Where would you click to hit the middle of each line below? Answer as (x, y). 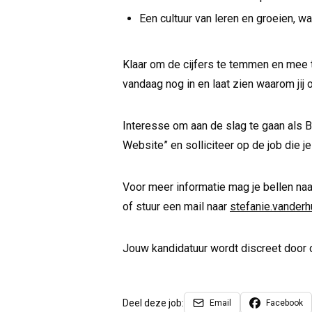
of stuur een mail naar (176, 207)
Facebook (284, 303)
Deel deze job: (153, 303)
